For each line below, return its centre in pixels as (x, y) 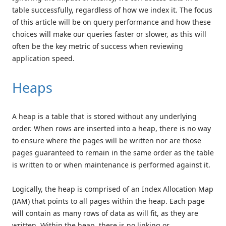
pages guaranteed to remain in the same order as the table (113, 153)
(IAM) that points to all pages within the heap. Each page (108, 201)
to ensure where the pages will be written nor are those (107, 141)
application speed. (43, 59)
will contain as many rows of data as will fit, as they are (105, 213)
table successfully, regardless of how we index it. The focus (112, 10)
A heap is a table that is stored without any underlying (104, 117)
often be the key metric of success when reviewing (98, 46)
